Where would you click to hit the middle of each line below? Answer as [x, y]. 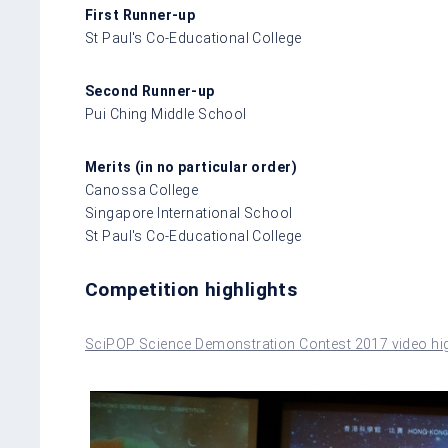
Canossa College [142, 189]
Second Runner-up [150, 90]
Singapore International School [189, 212]
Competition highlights [191, 289]
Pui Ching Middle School [166, 113]
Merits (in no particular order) [191, 166]
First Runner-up [140, 14]
